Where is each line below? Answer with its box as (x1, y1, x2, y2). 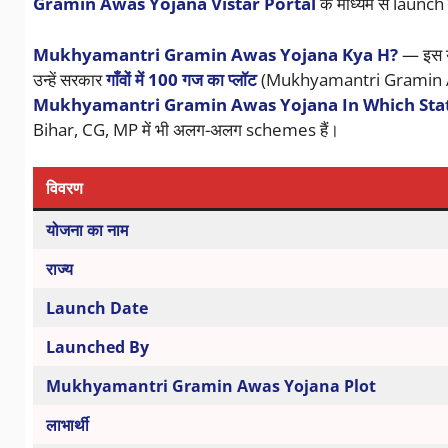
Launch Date (45, 297, 148, 320)
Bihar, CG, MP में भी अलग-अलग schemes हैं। (32, 117, 339, 141)
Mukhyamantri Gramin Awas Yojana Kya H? (32, 42, 398, 66)
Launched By (45, 336, 149, 359)
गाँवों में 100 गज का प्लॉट (105, 67, 257, 91)
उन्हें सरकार (32, 67, 106, 91)
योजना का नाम (45, 219, 128, 242)
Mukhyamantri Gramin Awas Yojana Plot (45, 375, 376, 398)
